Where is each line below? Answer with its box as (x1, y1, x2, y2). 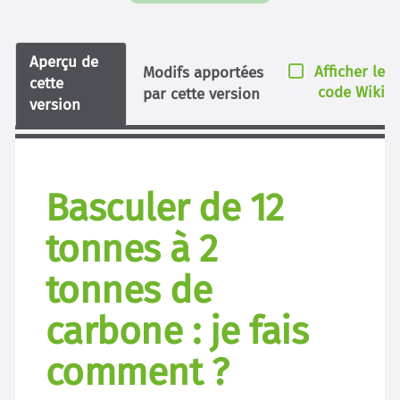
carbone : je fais (46, 307, 309, 354)
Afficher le (314, 62, 385, 81)
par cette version (142, 84, 260, 104)
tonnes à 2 (46, 225, 218, 271)
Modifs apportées (142, 62, 263, 82)
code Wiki (318, 83, 385, 102)
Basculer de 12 (46, 184, 284, 230)
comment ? (46, 348, 229, 395)
